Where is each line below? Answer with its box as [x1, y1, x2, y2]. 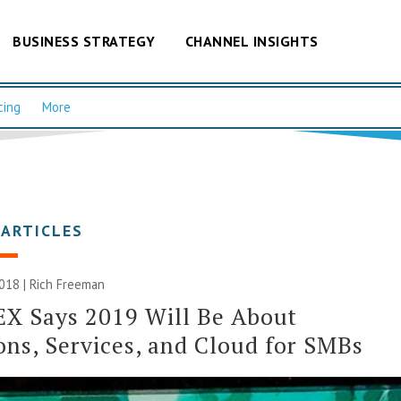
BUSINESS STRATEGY [13, 31, 156, 50]
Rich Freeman [30, 275, 106, 293]
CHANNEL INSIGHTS [184, 31, 319, 50]
